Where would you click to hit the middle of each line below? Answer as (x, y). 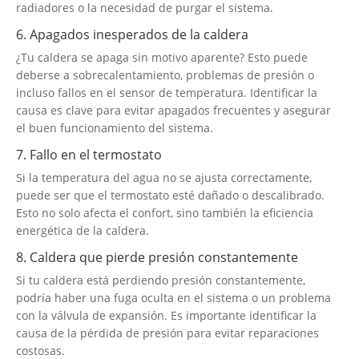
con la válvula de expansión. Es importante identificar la (166, 315)
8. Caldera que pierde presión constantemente (157, 257)
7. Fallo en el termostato (89, 154)
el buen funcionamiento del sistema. (115, 127)
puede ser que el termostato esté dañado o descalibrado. (170, 195)
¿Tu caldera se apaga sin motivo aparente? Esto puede (162, 57)
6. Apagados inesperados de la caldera (132, 34)
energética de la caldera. (83, 230)
